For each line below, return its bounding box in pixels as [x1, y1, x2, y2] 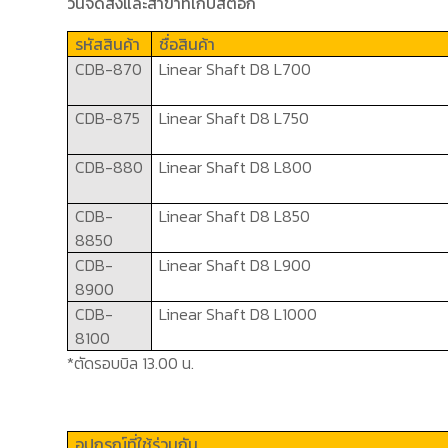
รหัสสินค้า [75, 32, 141, 57]
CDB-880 [75, 155, 144, 180]
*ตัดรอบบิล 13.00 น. [67, 351, 195, 376]
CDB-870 [75, 57, 143, 82]
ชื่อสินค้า [159, 32, 216, 57]
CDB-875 [75, 106, 141, 131]
